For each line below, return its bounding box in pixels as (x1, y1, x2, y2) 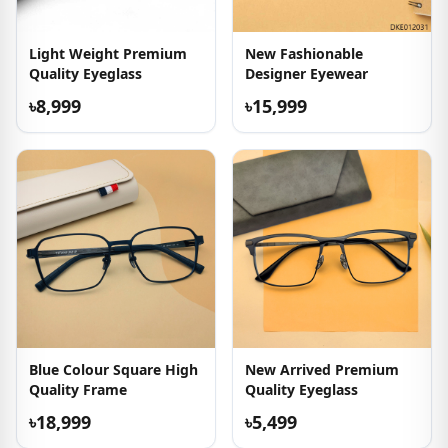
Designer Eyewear (245, 64, 368, 83)
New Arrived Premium (245, 360, 399, 379)
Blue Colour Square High (29, 360, 198, 379)
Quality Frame (29, 380, 127, 399)
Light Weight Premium (29, 44, 187, 63)
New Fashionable (245, 44, 363, 63)
